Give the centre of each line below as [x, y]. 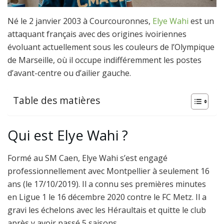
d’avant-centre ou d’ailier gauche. [69, 73]
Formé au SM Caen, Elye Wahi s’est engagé [87, 158]
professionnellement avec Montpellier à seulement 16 [108, 171]
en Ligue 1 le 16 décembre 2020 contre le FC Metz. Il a [107, 197]
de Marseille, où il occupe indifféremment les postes [104, 60]
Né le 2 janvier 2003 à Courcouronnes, [80, 21]
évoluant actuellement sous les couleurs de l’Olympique [111, 47]
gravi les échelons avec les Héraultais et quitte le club [107, 210]
